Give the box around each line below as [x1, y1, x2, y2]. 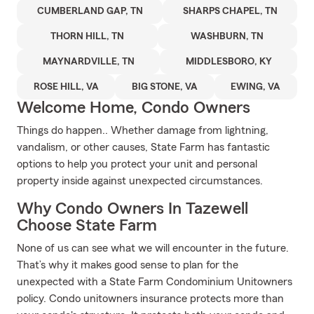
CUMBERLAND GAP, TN [36, 6, 143, 16]
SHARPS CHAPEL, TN [182, 6, 278, 16]
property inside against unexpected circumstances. [17, 175, 263, 186]
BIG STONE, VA [131, 82, 198, 92]
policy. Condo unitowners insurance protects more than [17, 293, 284, 304]
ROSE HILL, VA [33, 82, 99, 92]
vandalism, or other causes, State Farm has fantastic [17, 142, 270, 153]
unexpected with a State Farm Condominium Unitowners [17, 276, 292, 287]
